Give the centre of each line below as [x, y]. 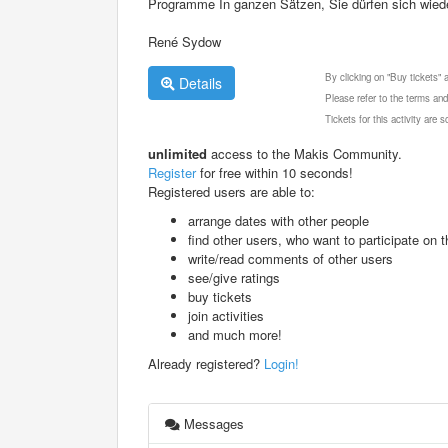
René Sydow [184, 41]
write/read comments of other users [290, 258]
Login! [281, 363]
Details [198, 82]
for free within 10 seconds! [274, 172]
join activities [226, 315]
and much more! [235, 334]
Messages [212, 423]
